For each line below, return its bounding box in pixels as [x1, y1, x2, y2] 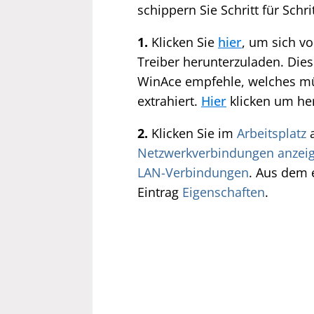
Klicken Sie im [148, 125, 237, 142]
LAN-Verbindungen [137, 164, 249, 181]
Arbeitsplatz [237, 125, 306, 142]
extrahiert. [137, 93, 201, 109]
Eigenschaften [182, 184, 265, 200]
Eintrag [137, 184, 182, 200]
